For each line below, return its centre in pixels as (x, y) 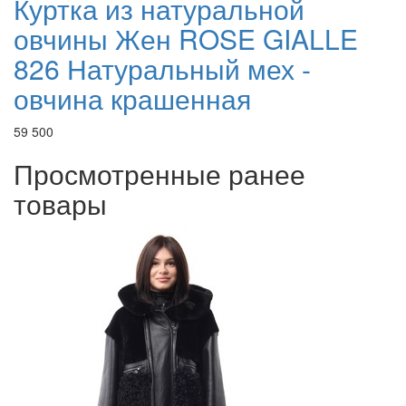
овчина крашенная (132, 99)
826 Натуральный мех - (162, 69)
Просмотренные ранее (159, 174)
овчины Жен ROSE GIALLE (186, 39)
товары (60, 204)
